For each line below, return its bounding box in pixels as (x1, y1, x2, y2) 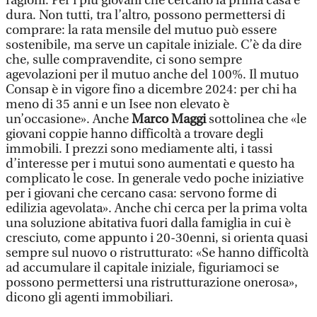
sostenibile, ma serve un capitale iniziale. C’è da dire (6, 38, 301, 52)
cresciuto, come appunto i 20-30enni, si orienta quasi (6, 231, 308, 246)
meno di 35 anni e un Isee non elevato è (6, 97, 229, 112)
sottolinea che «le (209, 112, 306, 127)
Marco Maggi (132, 112, 209, 127)
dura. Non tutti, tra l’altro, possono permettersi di (6, 8, 285, 23)
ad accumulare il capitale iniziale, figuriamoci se (6, 260, 279, 275)
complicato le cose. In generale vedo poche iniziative (6, 171, 304, 186)
